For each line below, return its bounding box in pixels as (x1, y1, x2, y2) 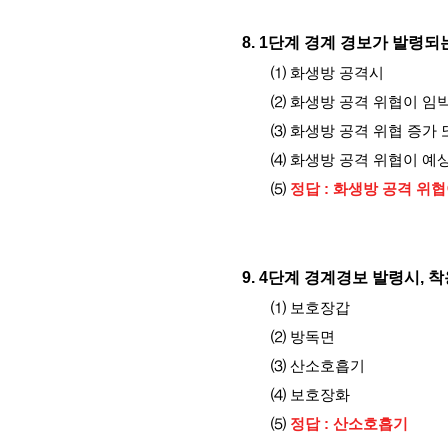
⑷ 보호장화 (271, 387, 351, 403)
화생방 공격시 (286, 65, 385, 81)
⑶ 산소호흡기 (271, 358, 370, 374)
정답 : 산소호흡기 (290, 416, 409, 432)
